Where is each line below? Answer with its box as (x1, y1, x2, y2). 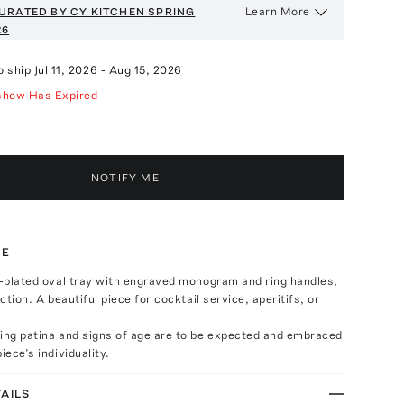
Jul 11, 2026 (33, 62, 98, 77)
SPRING (148, 5, 196, 18)
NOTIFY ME (90, 170, 160, 184)
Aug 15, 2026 (108, 62, 182, 77)
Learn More (244, 4, 310, 18)
